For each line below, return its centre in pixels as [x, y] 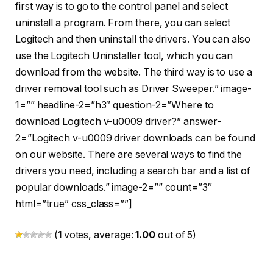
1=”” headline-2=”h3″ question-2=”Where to [115, 105]
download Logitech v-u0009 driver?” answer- [118, 121]
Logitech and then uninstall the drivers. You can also [133, 39]
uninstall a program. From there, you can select [123, 23]
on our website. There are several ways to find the [129, 154]
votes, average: [98, 235]
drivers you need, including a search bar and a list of [133, 171]
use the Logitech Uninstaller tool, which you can [124, 55]
